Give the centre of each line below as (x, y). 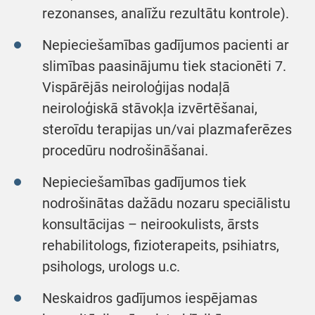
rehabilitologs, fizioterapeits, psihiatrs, (161, 245)
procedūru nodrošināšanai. (125, 150)
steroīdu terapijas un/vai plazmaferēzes (167, 129)
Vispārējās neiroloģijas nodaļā (136, 87)
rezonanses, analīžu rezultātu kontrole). (166, 13)
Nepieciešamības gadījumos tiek (144, 182)
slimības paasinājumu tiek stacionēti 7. (164, 66)
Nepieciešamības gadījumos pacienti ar (166, 45)
